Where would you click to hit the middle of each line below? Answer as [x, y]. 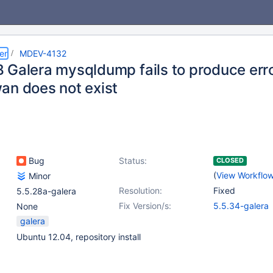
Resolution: [140, 190]
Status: [133, 161]
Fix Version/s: [145, 206]
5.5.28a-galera [46, 191]
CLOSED [230, 160]
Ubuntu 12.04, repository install [79, 237]
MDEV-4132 [43, 53]
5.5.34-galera [241, 206]
